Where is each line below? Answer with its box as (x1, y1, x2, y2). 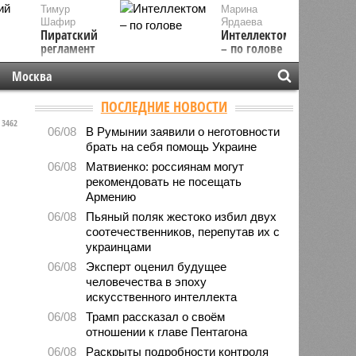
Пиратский (40, 26, 98, 44)
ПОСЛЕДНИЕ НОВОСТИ (100, 96, 227, 116)
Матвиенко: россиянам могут (86, 159, 245, 173)
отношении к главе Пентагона (86, 324, 248, 339)
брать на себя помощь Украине (86, 139, 257, 153)
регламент (40, 40, 95, 57)
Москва (11, 68, 52, 85)
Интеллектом (221, 26, 292, 44)
